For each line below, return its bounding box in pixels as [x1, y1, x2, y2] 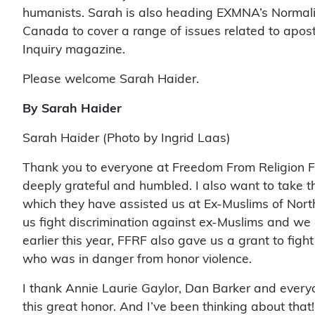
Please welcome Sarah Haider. [22, 66, 199, 79]
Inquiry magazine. [22, 37, 125, 49]
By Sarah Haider [22, 96, 122, 108]
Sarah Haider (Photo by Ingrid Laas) [22, 125, 231, 138]
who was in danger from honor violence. [22, 246, 252, 259]
